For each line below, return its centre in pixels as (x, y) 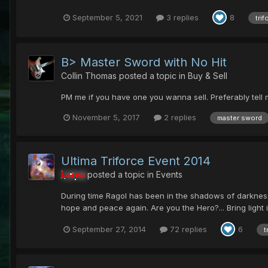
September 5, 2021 (107, 17)
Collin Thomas (89, 75)
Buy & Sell (208, 75)
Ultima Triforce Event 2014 (136, 161)
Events (169, 175)
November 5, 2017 (106, 118)
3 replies (181, 17)
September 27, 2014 (109, 229)
